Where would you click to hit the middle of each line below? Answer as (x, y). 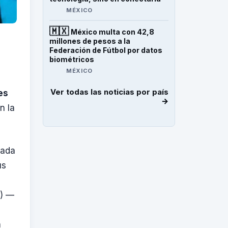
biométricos (72, 59)
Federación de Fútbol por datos (106, 50)
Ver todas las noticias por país (109, 92)
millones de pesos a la (90, 41)
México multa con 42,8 (112, 32)
